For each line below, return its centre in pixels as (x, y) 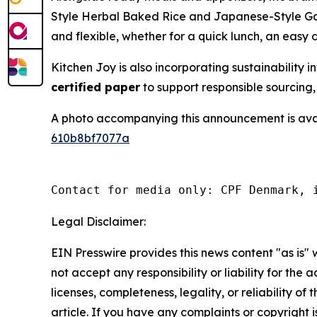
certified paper (96, 87)
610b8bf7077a (90, 138)
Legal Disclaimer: (98, 222)
